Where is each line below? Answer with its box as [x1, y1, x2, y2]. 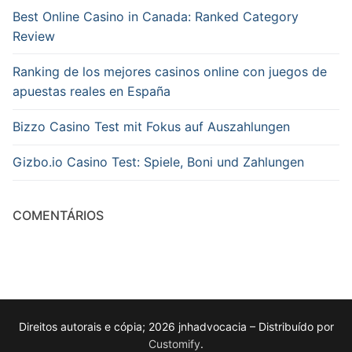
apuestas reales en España [13, 83, 170, 100]
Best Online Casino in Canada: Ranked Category [13, 8, 299, 24]
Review [13, 27, 55, 44]
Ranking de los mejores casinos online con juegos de [13, 64, 327, 80]
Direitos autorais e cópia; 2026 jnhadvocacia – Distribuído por [18, 319, 334, 333]
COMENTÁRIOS [13, 207, 104, 224]
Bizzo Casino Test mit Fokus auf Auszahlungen [13, 119, 290, 135]
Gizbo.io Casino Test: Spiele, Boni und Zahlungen [13, 154, 304, 170]
